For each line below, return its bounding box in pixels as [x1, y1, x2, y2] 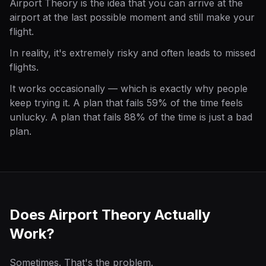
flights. [9, 61, 39, 73]
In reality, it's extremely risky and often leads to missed [9, 47, 255, 59]
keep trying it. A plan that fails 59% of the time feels [9, 97, 243, 109]
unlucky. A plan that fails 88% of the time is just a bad [9, 111, 252, 123]
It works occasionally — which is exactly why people [9, 83, 248, 94]
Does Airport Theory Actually [9, 206, 210, 223]
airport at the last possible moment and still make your [9, 11, 255, 23]
